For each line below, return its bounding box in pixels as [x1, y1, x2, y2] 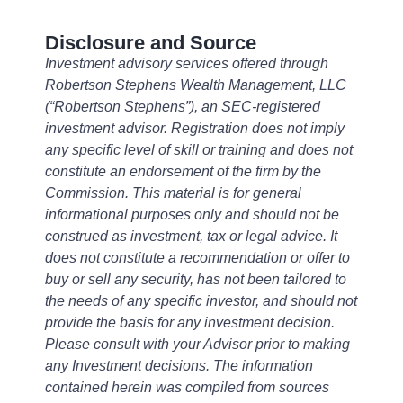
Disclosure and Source [45, 31, 256, 54]
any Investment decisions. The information [45, 358, 313, 373]
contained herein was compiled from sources [45, 380, 329, 395]
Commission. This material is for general [45, 185, 301, 201]
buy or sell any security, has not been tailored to [45, 272, 346, 287]
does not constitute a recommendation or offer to [45, 250, 350, 265]
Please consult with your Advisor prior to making [45, 336, 350, 352]
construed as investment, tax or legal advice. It [45, 228, 337, 244]
